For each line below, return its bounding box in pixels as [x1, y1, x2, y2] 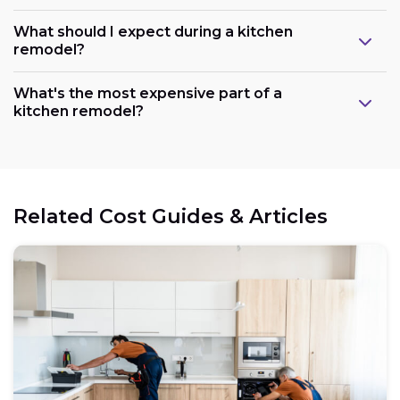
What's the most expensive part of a [13, 85, 282, 103]
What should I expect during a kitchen [13, 23, 293, 41]
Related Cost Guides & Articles [13, 204, 328, 229]
